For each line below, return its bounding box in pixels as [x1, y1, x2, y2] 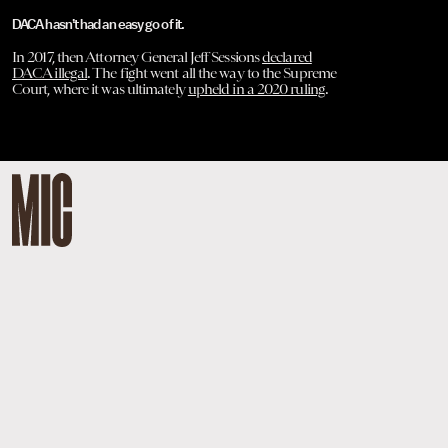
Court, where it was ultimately [12, 80, 188, 99]
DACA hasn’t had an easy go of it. [12, 18, 184, 33]
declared [262, 48, 312, 67]
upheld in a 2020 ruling [187, 80, 325, 99]
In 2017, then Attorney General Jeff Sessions [12, 48, 263, 67]
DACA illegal [12, 64, 88, 83]
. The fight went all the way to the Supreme [87, 64, 336, 83]
